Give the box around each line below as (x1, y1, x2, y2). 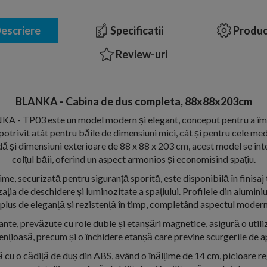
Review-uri (114, 48, 167, 61)
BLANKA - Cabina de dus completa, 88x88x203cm (15, 95, 252, 108)
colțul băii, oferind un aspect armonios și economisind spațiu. (11, 153, 256, 164)
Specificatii (108, 24, 163, 37)
